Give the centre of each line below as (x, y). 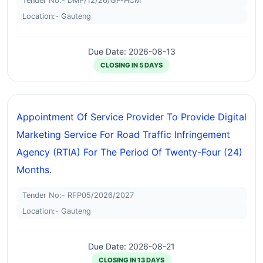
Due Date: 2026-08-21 (131, 246)
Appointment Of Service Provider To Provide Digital (131, 117)
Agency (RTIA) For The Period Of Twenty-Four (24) (129, 152)
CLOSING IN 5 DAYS (131, 65)
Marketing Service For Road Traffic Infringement (123, 134)
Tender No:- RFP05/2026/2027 (78, 195)
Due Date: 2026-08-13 (131, 51)
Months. (34, 170)
